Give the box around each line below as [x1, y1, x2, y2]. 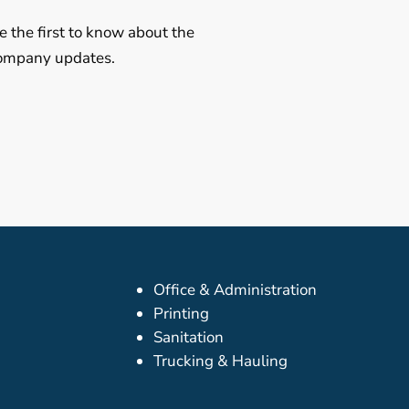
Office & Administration [152, 278, 317, 300]
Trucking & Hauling [152, 350, 288, 372]
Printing [152, 302, 209, 324]
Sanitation [152, 326, 224, 348]
